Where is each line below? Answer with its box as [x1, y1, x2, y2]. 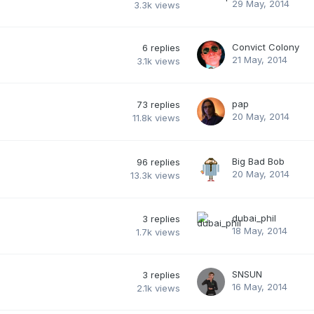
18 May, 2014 [232, 224, 287, 236]
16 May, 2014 [232, 280, 287, 292]
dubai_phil [232, 212, 276, 224]
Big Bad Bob [232, 155, 285, 167]
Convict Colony [232, 41, 299, 53]
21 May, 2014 [232, 53, 287, 65]
